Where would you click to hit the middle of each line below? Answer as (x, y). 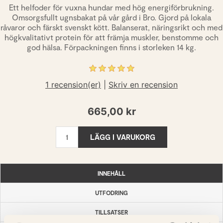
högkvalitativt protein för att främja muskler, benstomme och (111, 37)
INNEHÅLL (111, 173)
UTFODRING (111, 192)
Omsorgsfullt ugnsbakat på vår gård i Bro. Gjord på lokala (111, 17)
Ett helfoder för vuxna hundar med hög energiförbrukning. (111, 7)
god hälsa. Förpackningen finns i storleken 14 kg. (111, 47)
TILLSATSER (111, 212)
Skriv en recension (143, 85)
